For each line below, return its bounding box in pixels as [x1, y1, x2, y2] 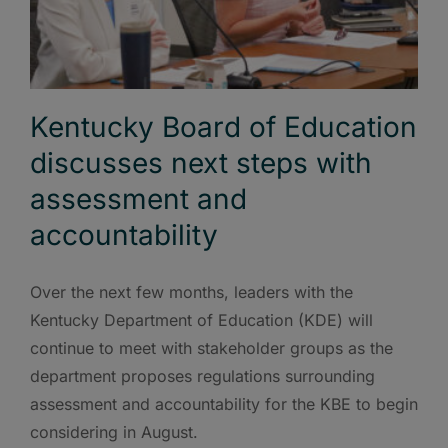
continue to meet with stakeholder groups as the [30, 337, 393, 358]
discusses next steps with [30, 145, 372, 180]
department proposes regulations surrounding [30, 365, 375, 386]
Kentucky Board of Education [30, 109, 417, 144]
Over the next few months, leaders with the [30, 281, 353, 302]
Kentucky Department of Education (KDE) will [30, 309, 373, 330]
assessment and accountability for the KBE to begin [30, 393, 418, 414]
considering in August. [30, 421, 198, 442]
